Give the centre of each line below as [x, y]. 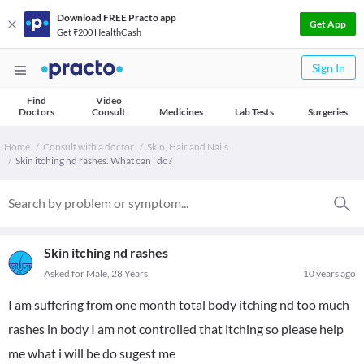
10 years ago [329, 273]
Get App [328, 24]
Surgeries [327, 112]
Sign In [329, 68]
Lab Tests [254, 112]
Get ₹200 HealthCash [99, 32]
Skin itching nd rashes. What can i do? [94, 160]
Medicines [181, 112]
